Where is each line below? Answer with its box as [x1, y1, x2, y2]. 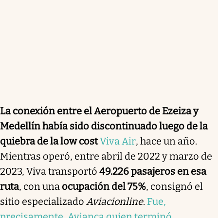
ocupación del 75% [62, 180, 146, 192]
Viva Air [100, 135, 136, 147]
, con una [19, 180, 62, 192]
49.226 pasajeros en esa [99, 165, 206, 177]
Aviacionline [86, 195, 143, 207]
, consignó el [146, 180, 203, 192]
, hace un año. [136, 135, 197, 147]
